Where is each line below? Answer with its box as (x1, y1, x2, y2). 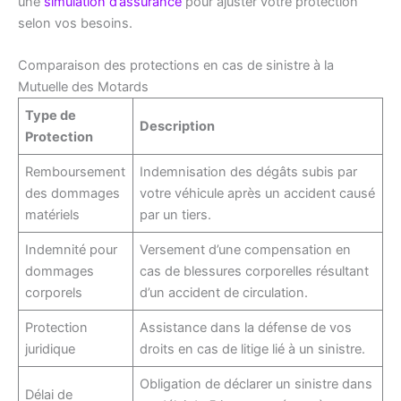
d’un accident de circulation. (140, 284, 309, 301)
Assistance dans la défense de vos (140, 319, 353, 336)
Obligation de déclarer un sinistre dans (140, 375, 373, 392)
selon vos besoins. (18, 14, 132, 31)
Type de (25, 107, 77, 124)
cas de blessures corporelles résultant (140, 262, 370, 279)
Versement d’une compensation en (140, 241, 352, 258)
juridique (25, 340, 76, 357)
